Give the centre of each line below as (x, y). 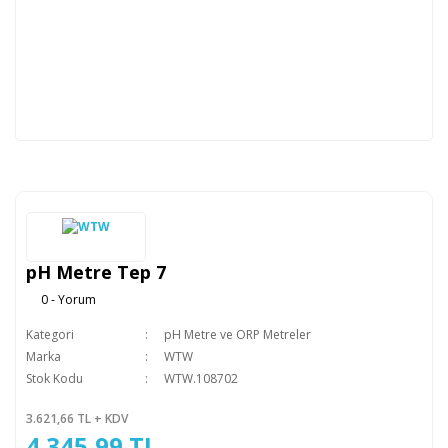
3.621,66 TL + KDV (77, 418)
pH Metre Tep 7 (96, 272)
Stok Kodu (54, 378)
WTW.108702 (200, 378)
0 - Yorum (68, 299)
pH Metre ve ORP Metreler (237, 334)
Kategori (50, 334)
